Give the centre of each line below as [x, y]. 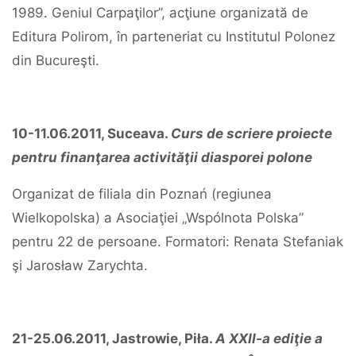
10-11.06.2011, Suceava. [91, 133]
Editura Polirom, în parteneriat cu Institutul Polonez [174, 37]
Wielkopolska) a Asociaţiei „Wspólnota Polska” [158, 218]
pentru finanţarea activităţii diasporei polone [162, 157]
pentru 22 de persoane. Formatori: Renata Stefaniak [178, 242]
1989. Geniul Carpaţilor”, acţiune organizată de [160, 13]
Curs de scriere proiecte [252, 133]
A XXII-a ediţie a [269, 339]
